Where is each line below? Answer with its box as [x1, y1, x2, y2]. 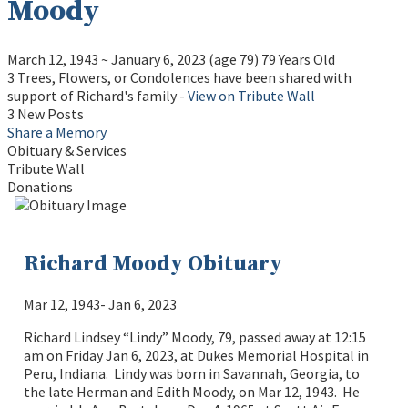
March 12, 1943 [7, 49, 98, 68]
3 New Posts [7, 104, 84, 123]
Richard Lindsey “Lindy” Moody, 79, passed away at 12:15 [24, 328, 367, 347]
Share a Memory [7, 122, 107, 141]
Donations [7, 177, 73, 196]
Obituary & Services [7, 140, 127, 159]
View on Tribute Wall [188, 86, 315, 105]
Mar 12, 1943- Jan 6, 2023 [24, 295, 178, 314]
